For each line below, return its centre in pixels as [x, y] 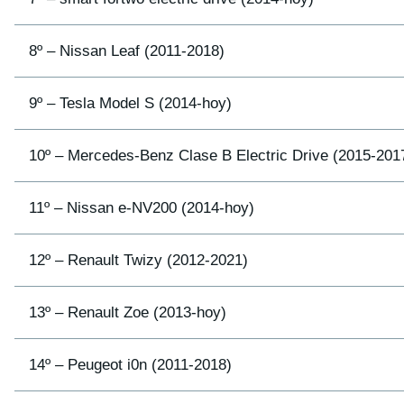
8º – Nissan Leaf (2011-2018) [127, 51]
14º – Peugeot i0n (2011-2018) [130, 365]
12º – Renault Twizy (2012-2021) [138, 261]
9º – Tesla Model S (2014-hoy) [130, 104]
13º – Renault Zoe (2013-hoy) [128, 313]
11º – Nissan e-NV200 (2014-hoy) [142, 208]
